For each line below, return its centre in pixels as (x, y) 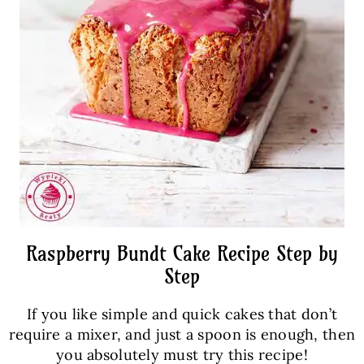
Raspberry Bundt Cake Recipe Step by (182, 253)
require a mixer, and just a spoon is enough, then (182, 334)
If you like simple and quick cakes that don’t (182, 314)
